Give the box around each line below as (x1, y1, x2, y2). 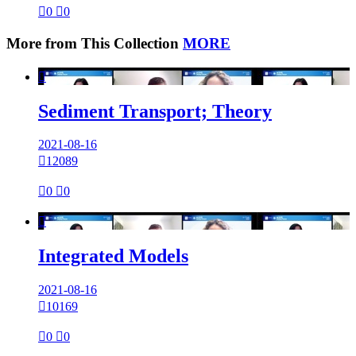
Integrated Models (38, 246, 188, 267)
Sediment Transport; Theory (38, 100, 272, 122)
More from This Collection (6, 34, 183, 52)
